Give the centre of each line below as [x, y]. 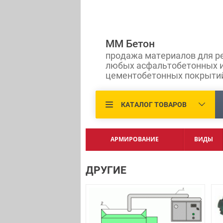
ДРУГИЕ [106, 170]
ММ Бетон [130, 44]
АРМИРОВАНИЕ [135, 139]
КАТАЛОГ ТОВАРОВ [154, 105]
